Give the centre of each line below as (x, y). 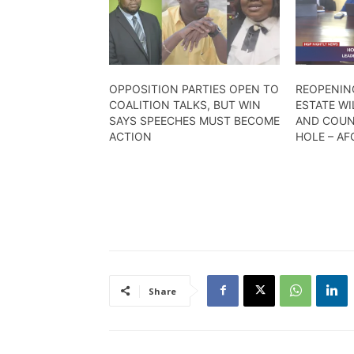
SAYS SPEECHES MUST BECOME (194, 120)
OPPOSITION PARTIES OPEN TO (194, 88)
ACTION (130, 136)
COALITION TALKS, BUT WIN (185, 104)
